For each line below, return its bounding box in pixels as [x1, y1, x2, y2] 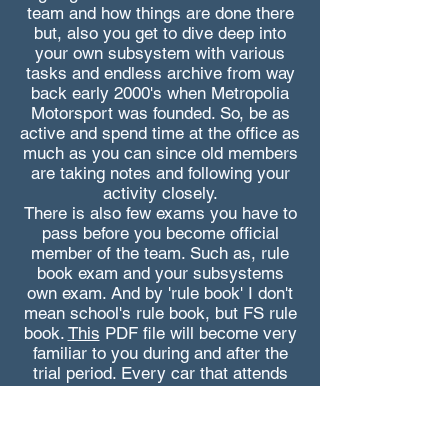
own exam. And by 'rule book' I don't [27, 283, 293, 303]
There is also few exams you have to [23, 203, 297, 223]
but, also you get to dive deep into [34, 23, 286, 43]
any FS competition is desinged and [27, 383, 293, 403]
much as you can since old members [22, 143, 298, 163]
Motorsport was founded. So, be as [30, 103, 290, 123]
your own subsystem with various [35, 43, 285, 63]
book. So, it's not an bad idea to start [23, 423, 297, 443]
